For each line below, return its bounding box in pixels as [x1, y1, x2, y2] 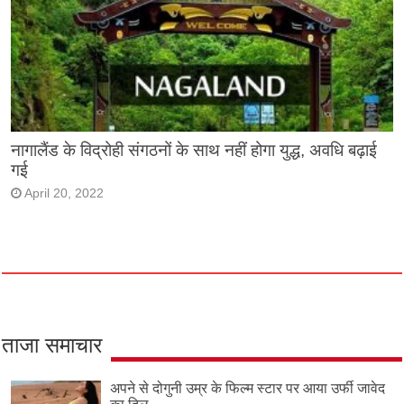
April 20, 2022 [24, 187, 105, 201]
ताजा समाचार [2, 333, 103, 358]
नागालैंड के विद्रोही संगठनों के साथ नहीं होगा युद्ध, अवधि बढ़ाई [11, 141, 378, 161]
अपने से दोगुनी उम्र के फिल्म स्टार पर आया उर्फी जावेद [110, 381, 386, 397]
